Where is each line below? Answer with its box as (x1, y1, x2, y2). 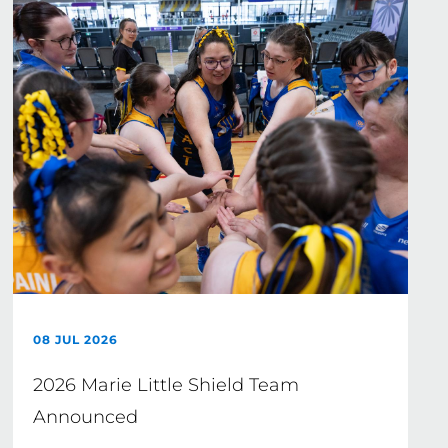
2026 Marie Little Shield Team (33, 374, 300, 396)
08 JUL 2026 (33, 332, 119, 347)
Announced (33, 406, 139, 428)
